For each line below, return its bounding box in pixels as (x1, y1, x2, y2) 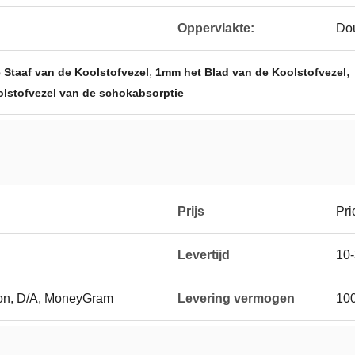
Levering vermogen (177, 292, 295, 305)
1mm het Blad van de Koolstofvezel (155, 66, 346, 78)
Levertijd (177, 248, 230, 261)
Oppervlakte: (177, 21, 254, 35)
